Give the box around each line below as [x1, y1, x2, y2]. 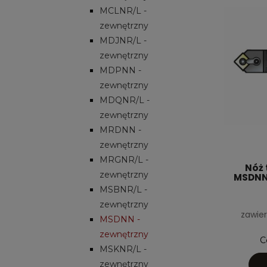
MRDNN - [100, 124, 141, 135]
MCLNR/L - [100, 5, 147, 16]
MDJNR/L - [100, 35, 147, 46]
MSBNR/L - [100, 184, 147, 195]
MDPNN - [100, 64, 141, 76]
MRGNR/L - [100, 154, 148, 165]
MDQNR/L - [100, 94, 150, 105]
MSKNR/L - [100, 243, 147, 254]
